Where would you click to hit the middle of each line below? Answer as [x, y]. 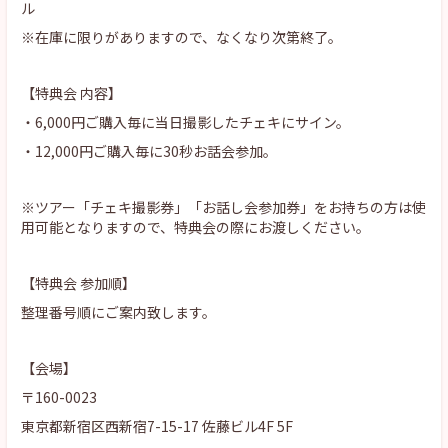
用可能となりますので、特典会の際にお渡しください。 [195, 227]
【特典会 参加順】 [78, 283]
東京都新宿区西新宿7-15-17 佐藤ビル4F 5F [157, 426]
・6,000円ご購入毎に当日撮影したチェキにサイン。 [185, 122]
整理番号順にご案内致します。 [118, 312]
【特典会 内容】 [71, 93]
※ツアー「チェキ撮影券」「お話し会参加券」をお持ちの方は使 [223, 207]
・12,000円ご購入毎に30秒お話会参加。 [149, 151]
